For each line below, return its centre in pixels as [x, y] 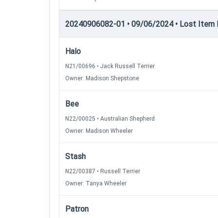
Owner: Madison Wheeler [99, 131]
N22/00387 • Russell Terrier [103, 171]
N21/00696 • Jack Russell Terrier [110, 66]
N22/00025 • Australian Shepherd [110, 119]
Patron [77, 209]
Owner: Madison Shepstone [102, 78]
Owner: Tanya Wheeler [96, 183]
